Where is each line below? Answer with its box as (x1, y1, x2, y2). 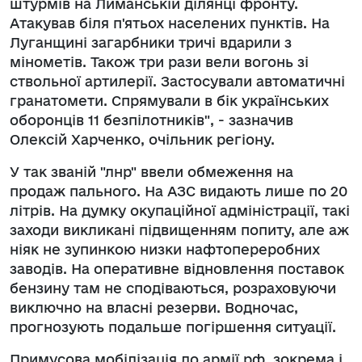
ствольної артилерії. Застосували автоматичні (10, 73, 345, 89)
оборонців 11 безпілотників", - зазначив (10, 112, 293, 128)
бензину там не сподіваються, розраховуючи (10, 280, 336, 296)
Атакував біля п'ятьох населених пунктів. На (10, 15, 330, 31)
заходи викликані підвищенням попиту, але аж (10, 221, 349, 238)
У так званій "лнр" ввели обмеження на (10, 163, 293, 179)
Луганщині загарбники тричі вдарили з (10, 34, 292, 50)
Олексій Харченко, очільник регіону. (10, 131, 275, 147)
